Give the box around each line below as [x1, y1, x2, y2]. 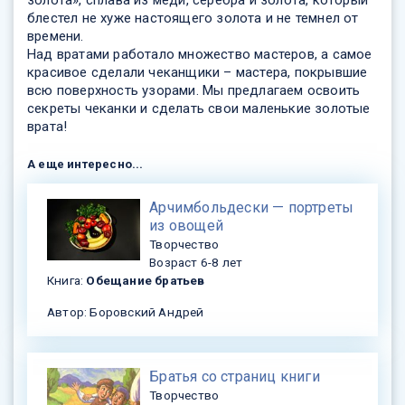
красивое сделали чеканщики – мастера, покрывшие [27, 64, 368, 81]
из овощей [149, 216, 223, 234]
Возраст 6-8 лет [149, 254, 243, 269]
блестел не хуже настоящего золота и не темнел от [27, 10, 359, 27]
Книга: [47, 272, 87, 287]
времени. [27, 28, 84, 45]
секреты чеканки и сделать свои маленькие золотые [27, 100, 371, 118]
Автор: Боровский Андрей [47, 304, 204, 319]
